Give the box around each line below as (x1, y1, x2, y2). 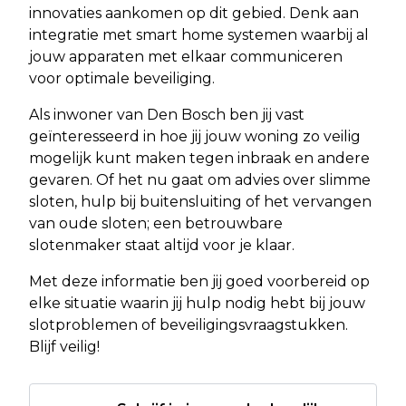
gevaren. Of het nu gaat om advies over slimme (29, 170, 371, 188)
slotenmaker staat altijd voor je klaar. (29, 236, 295, 254)
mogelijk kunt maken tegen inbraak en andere (29, 149, 370, 167)
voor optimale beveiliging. (29, 69, 215, 87)
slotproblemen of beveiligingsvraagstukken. (29, 315, 348, 333)
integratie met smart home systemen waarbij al (29, 25, 369, 43)
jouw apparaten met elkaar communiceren (29, 47, 343, 65)
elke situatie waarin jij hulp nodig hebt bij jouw (29, 294, 365, 312)
